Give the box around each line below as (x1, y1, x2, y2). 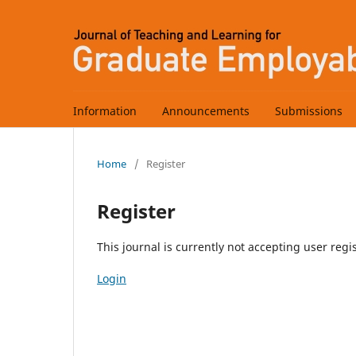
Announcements (162, 103, 250, 118)
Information (73, 103, 137, 118)
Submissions (275, 103, 342, 118)
